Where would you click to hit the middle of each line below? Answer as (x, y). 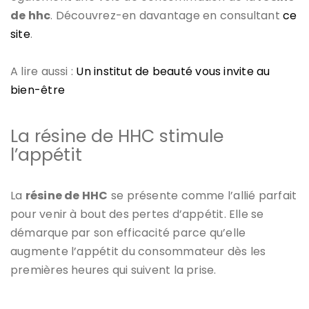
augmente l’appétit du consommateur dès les (138, 251)
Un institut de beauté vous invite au (173, 71)
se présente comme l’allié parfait (202, 195)
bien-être (38, 90)
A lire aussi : (43, 71)
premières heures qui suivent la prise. (113, 270)
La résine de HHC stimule (117, 136)
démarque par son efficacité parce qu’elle (128, 232)
